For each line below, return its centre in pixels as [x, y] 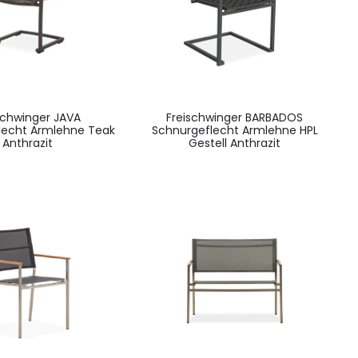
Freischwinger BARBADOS [235, 117]
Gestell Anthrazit [235, 143]
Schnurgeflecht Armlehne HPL [235, 130]
